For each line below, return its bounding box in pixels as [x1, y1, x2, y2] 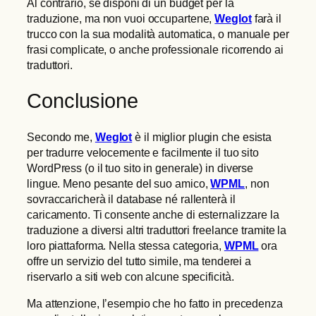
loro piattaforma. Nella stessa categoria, [27, 238, 224, 252]
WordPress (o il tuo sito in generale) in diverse [27, 161, 254, 174]
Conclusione [27, 89, 138, 112]
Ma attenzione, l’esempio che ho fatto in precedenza [27, 296, 283, 310]
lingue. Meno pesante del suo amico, [27, 176, 211, 190]
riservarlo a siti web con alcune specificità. [27, 269, 234, 283]
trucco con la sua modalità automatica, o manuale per [27, 28, 289, 41]
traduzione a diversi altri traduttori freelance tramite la [27, 223, 287, 236]
